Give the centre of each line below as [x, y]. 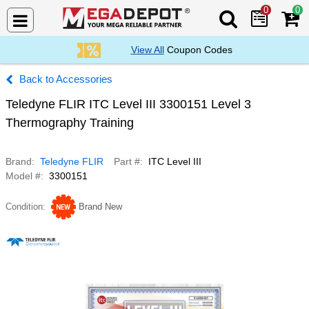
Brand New [100, 207]
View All [147, 50]
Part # [127, 161]
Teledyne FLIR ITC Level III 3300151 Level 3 [128, 104]
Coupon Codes [198, 50]
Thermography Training [70, 123]
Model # [23, 176]
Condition [24, 207]
